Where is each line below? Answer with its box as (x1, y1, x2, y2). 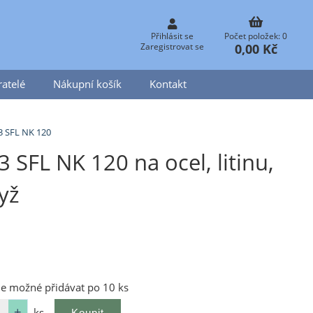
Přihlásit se (150, 30, 194, 42)
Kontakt (149, 77, 187, 92)
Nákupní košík (52, 77, 122, 92)
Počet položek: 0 (224, 30, 287, 42)
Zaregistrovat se (140, 41, 204, 52)
